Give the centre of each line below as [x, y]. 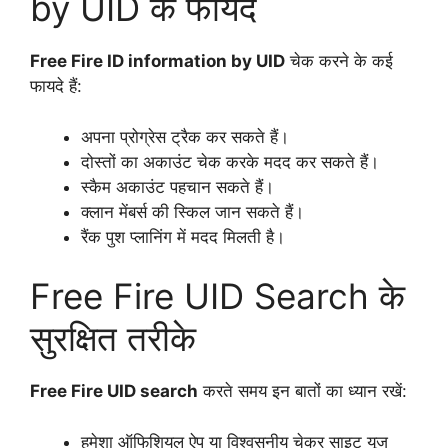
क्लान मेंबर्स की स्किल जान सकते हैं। [192, 211]
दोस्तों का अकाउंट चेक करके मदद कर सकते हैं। [230, 161]
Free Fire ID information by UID [157, 61]
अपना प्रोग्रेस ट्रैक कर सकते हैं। [185, 136]
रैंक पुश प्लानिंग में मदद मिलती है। [183, 236]
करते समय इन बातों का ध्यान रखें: [302, 391]
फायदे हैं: [56, 86]
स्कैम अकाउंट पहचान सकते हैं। [177, 186]
